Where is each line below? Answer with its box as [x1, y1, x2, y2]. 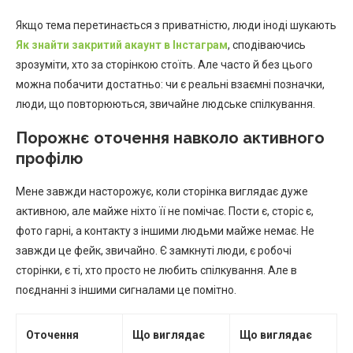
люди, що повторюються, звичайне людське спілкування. [16, 97, 315, 110]
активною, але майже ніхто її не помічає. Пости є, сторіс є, [16, 204, 314, 217]
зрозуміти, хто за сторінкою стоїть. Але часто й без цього [16, 58, 313, 71]
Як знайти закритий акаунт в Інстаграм [16, 38, 228, 51]
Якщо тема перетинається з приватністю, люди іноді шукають [16, 18, 336, 32]
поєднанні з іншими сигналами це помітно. [16, 283, 236, 296]
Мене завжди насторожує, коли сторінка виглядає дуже [16, 184, 308, 198]
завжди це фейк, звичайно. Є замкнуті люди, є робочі [16, 243, 292, 257]
